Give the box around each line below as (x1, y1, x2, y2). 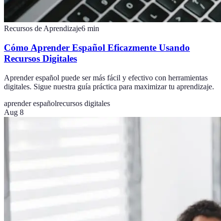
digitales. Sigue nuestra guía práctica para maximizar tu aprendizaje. (4, 82, 214, 91)
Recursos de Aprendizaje (4, 24, 81, 33)
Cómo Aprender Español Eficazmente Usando (4, 42, 190, 53)
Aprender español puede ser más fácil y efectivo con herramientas (4, 73, 208, 82)
